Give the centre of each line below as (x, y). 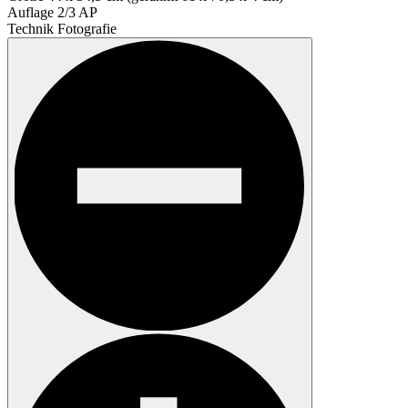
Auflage (31, 13)
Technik (31, 29)
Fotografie (87, 29)
